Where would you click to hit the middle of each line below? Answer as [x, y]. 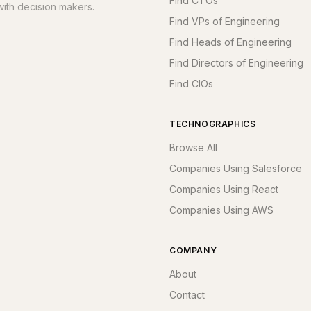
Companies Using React [224, 189]
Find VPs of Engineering [225, 21]
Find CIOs [191, 84]
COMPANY [193, 250]
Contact [187, 295]
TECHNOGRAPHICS [213, 124]
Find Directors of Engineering [236, 63]
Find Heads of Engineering [230, 42]
